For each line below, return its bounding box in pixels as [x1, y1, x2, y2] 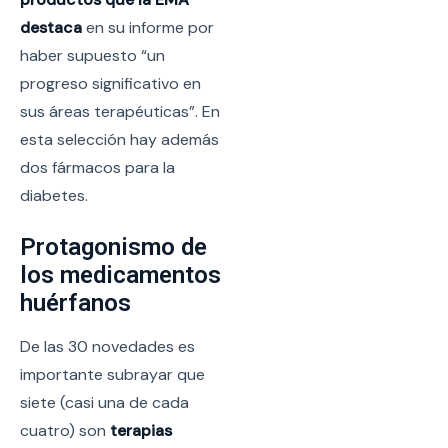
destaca [20, 17, 82, 39]
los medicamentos [20, 260, 221, 289]
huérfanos [20, 288, 131, 317]
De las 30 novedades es [20, 335, 195, 357]
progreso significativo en [20, 73, 201, 95]
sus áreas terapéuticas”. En [20, 101, 220, 123]
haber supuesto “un [20, 45, 165, 67]
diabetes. [20, 185, 88, 207]
